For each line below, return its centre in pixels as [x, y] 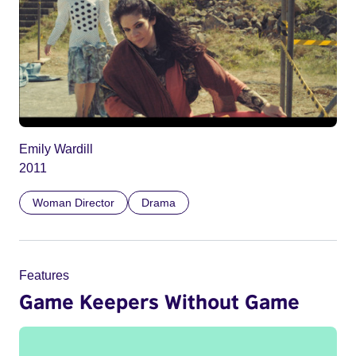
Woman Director [74, 203]
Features [44, 276]
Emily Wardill [56, 149]
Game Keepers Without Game [159, 302]
